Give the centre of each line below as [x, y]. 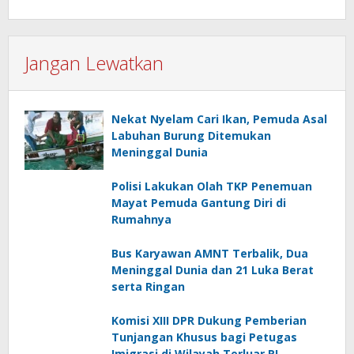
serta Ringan [148, 287]
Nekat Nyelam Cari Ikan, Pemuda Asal [219, 119]
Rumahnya [141, 220]
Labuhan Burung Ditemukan [191, 136]
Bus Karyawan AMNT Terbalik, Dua [210, 254]
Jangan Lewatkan [94, 63]
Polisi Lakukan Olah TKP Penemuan [212, 186]
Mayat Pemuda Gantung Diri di [199, 203]
